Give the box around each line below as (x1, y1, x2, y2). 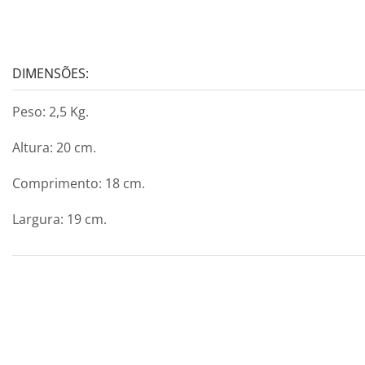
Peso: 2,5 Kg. (12, 102, 89, 121)
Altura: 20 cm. (12, 138, 96, 156)
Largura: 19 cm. (12, 209, 107, 228)
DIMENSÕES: (12, 64, 89, 82)
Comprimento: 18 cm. (12, 174, 145, 192)
